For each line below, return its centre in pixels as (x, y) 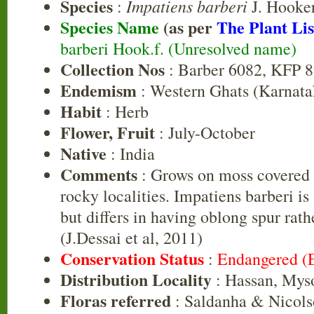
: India (131, 153)
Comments (99, 174)
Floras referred (116, 300)
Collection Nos (112, 69)
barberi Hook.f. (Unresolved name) (178, 48)
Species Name (112, 27)
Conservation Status (132, 258)
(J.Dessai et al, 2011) (131, 238)
